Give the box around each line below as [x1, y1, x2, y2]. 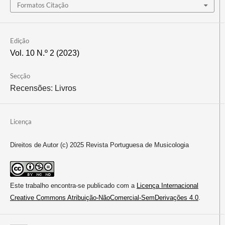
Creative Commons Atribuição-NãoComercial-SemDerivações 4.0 [10, 194, 198, 202]
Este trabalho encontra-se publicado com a [10, 182, 137, 190]
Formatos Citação [17, 1, 68, 10]
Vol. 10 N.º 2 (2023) [10, 49, 79, 58]
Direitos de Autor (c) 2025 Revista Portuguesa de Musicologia [10, 141, 189, 149]
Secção [10, 72, 30, 80]
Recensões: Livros [10, 84, 76, 93]
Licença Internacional [136, 182, 198, 190]
